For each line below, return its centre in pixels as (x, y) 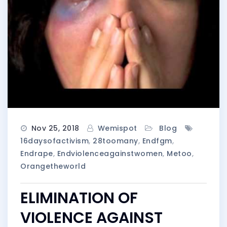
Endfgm (157, 141)
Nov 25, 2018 (55, 128)
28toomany (116, 141)
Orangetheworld (53, 166)
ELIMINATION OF (79, 198)
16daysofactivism (54, 141)
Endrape (37, 154)
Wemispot (117, 128)
